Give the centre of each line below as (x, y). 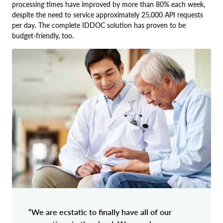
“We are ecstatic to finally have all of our (100, 212)
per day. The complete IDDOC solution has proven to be (99, 25)
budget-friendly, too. (43, 36)
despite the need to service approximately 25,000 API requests (108, 15)
